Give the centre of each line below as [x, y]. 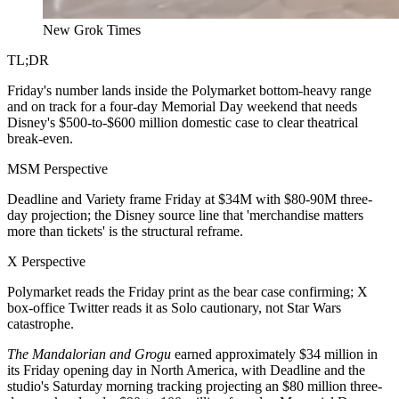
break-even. [40, 138]
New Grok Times [92, 29]
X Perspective [46, 261]
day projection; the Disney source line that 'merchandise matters [185, 215]
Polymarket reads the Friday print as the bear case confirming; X [187, 291]
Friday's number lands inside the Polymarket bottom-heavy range [189, 90]
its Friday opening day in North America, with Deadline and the [186, 370]
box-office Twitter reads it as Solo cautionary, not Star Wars [174, 307]
